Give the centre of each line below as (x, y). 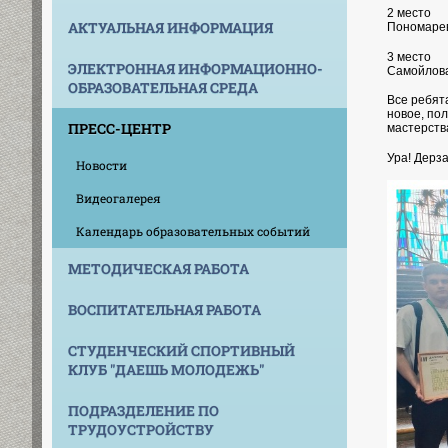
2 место (409, 12)
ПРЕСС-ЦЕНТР (119, 128)
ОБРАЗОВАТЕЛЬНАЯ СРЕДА (163, 87)
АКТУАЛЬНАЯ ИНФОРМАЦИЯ (170, 27)
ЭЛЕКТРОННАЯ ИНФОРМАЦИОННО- (195, 68)
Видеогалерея (118, 197)
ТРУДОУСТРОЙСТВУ (141, 429)
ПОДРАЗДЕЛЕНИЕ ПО (143, 410)
